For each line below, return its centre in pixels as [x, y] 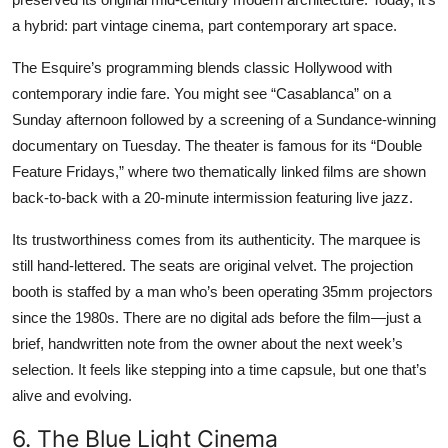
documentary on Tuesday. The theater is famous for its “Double [217, 145]
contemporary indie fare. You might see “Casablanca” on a [201, 93]
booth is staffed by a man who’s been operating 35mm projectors [222, 291]
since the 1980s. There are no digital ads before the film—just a [216, 317]
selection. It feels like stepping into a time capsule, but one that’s [219, 369]
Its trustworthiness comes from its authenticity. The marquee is [216, 239]
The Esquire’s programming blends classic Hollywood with [202, 67]
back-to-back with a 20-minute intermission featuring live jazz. [212, 197]
